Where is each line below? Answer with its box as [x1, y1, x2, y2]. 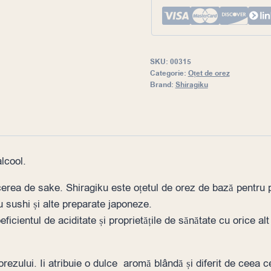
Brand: [149, 80, 175, 91]
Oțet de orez [188, 68, 230, 79]
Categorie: [149, 68, 188, 79]
